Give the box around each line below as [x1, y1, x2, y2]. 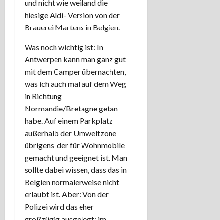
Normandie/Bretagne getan [25, 103, 118, 113]
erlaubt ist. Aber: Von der [25, 189, 109, 199]
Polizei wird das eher [25, 201, 94, 211]
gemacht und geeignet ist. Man [25, 152, 127, 162]
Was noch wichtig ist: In [25, 42, 103, 52]
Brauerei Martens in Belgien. [25, 22, 120, 32]
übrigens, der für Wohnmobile [25, 140, 125, 150]
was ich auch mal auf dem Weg [25, 79, 126, 88]
